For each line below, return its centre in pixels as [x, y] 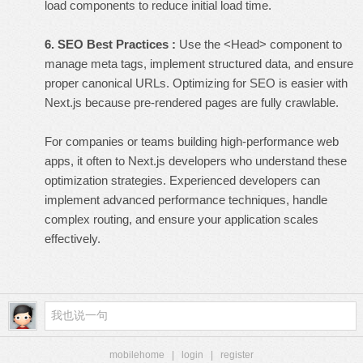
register [237, 355]
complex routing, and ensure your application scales [181, 219]
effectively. [73, 239]
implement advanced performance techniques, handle [186, 200]
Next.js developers [177, 161]
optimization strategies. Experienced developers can [182, 180]
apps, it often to [86, 161]
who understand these [287, 161]
